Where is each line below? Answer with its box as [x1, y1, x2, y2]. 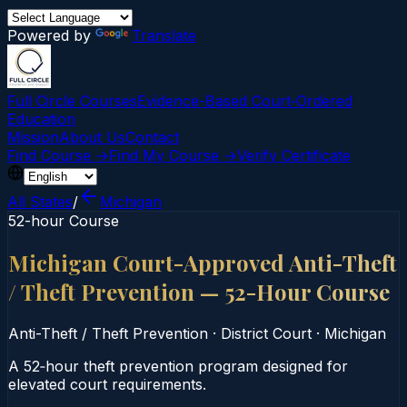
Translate [132, 26, 196, 45]
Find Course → [7, 146, 109, 164]
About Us [59, 128, 125, 146]
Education [7, 110, 75, 128]
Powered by [7, 26, 95, 45]
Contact [125, 128, 179, 146]
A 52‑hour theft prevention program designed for [8, 356, 348, 375]
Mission [7, 128, 59, 146]
